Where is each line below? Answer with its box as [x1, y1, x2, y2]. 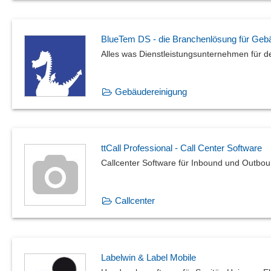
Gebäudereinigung [115, 86, 187, 97]
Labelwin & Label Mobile [101, 252, 196, 263]
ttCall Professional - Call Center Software [101, 143, 262, 154]
